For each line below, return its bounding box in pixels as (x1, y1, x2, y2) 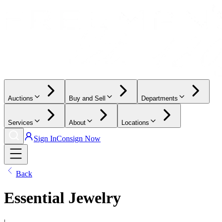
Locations (121, 119, 149, 126)
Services (8, 119, 33, 126)
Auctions (8, 95, 33, 102)
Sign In (34, 134, 56, 143)
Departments (141, 95, 178, 102)
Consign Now (56, 134, 101, 143)
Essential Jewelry (4, 189, 121, 207)
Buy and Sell (69, 95, 106, 102)
